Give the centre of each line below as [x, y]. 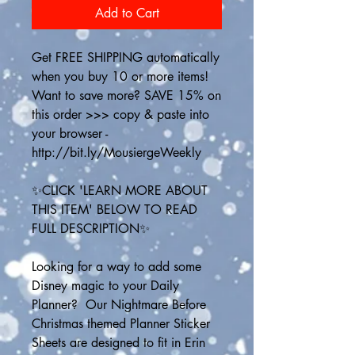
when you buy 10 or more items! [120, 76]
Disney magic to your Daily [105, 286]
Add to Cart [127, 13]
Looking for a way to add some [116, 267]
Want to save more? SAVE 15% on [126, 95]
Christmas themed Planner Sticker [121, 324]
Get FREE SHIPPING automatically [126, 57]
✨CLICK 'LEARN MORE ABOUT [120, 191]
